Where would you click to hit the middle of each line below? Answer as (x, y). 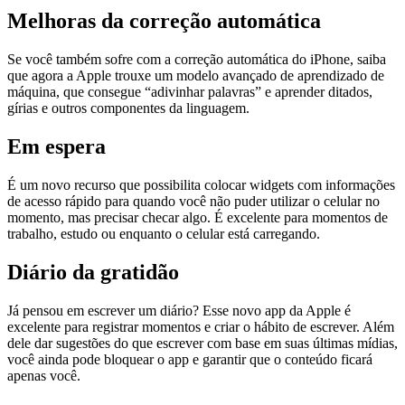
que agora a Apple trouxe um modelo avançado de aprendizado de (196, 76)
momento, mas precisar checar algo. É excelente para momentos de (198, 217)
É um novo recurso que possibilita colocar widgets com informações (201, 184)
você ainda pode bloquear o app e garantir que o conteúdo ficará (190, 359)
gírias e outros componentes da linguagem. (130, 108)
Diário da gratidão (93, 272)
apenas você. (46, 375)
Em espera (57, 146)
